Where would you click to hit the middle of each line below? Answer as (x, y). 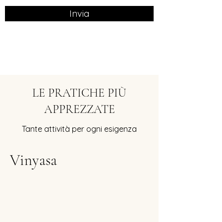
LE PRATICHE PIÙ (79, 93)
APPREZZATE (79, 109)
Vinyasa (33, 160)
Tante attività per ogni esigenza (79, 129)
